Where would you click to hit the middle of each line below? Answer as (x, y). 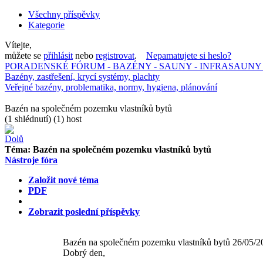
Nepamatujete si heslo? (189, 55)
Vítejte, (18, 45)
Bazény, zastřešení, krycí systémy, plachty (82, 77)
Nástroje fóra (31, 160)
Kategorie (46, 25)
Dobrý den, (84, 253)
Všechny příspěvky (64, 14)
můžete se (24, 55)
